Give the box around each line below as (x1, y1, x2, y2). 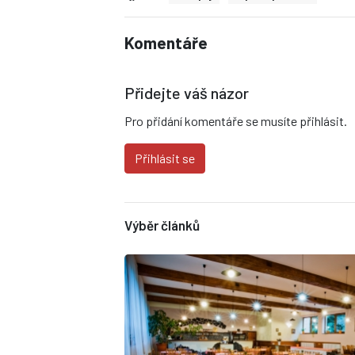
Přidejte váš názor (124, 83, 249, 103)
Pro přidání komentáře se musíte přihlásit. (124, 113, 347, 129)
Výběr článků (124, 217, 200, 234)
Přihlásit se (135, 151, 195, 166)
